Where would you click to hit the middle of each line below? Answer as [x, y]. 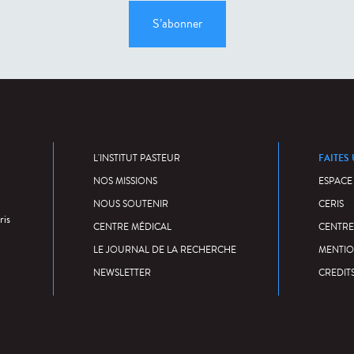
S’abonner [177, 23]
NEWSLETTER [122, 273]
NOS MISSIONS [125, 181]
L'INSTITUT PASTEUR [137, 158]
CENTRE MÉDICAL [132, 227]
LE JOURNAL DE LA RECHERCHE [165, 250]
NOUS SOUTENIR [131, 204]
